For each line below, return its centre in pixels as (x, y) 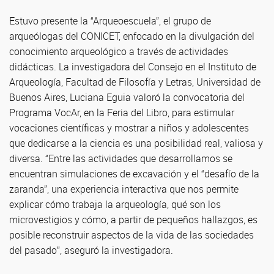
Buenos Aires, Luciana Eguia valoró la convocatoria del (127, 97)
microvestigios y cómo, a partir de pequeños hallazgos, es (133, 220)
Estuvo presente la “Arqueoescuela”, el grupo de (110, 21)
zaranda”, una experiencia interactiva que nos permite (124, 189)
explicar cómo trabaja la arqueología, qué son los (115, 204)
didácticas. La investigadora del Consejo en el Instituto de (133, 67)
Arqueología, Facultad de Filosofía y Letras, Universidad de (135, 82)
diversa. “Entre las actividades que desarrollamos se (121, 158)
